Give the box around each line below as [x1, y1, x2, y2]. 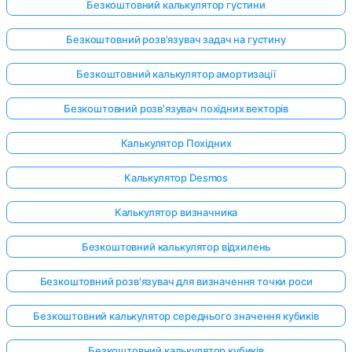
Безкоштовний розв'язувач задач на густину [66, 33, 286, 46]
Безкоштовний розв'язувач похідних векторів [63, 102, 289, 115]
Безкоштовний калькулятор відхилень [81, 240, 271, 254]
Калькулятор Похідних [120, 137, 232, 150]
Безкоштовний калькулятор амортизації [76, 68, 276, 81]
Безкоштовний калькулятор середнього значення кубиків [33, 310, 319, 323]
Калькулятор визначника [114, 206, 238, 219]
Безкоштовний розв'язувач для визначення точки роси [39, 275, 313, 288]
